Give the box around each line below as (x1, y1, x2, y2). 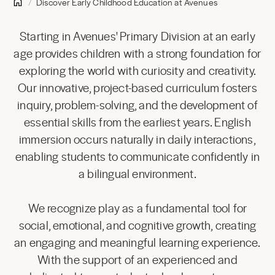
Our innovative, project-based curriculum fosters (18, 79, 257, 96)
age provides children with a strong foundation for (14, 45, 261, 61)
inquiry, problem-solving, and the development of (17, 96, 258, 113)
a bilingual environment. (79, 165, 196, 182)
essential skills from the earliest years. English (24, 114, 251, 130)
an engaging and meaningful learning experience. (14, 234, 261, 250)
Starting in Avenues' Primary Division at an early (20, 28, 255, 44)
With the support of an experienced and (37, 251, 238, 268)
